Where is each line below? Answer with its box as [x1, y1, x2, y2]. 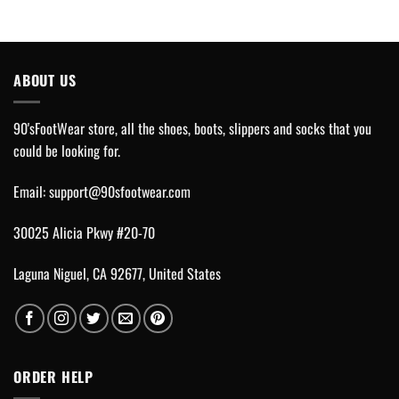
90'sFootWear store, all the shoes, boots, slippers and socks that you [13, 118, 371, 140]
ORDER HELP [13, 365, 94, 387]
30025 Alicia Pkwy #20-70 [13, 222, 155, 243]
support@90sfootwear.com [49, 181, 191, 203]
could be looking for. [13, 140, 120, 162]
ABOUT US [13, 69, 77, 91]
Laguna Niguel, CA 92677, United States [13, 262, 221, 284]
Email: [13, 181, 49, 203]
